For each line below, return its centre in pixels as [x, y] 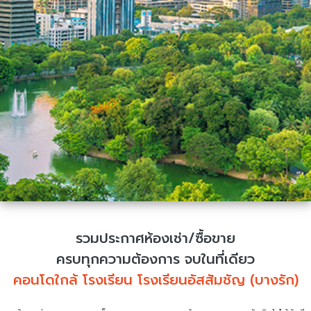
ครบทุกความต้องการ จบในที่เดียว [155, 259]
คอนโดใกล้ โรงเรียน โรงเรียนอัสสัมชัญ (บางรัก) [155, 280]
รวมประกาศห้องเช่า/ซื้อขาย [155, 238]
